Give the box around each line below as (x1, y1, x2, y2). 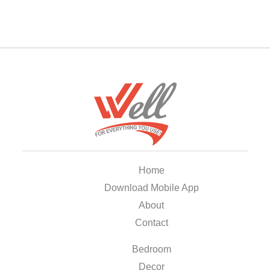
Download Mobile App (104, 182, 199, 193)
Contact (134, 217, 168, 228)
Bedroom (131, 243, 171, 254)
